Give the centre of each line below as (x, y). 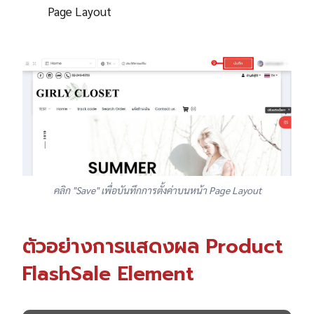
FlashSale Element (108, 273)
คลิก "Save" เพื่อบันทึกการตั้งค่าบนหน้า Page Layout (157, 190)
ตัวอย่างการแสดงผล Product (153, 246)
